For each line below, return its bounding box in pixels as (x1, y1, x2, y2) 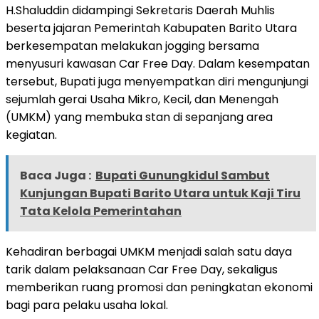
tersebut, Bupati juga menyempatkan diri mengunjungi (6, 73, 308, 90)
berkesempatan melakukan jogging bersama (6, 37, 259, 54)
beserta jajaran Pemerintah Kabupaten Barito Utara (6, 19, 297, 36)
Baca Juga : (20, 167, 91, 184)
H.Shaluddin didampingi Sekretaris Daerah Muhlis (6, 1, 275, 19)
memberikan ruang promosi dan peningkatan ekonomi (6, 278, 313, 296)
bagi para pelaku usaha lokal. (6, 296, 168, 313)
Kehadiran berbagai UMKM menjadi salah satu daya (6, 243, 292, 260)
